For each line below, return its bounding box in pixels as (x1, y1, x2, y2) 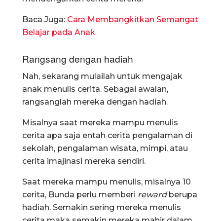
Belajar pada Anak (22, 28, 95, 37)
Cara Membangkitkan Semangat (67, 15, 198, 25)
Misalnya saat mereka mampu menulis (22, 118, 178, 128)
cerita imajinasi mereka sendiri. (22, 156, 146, 166)
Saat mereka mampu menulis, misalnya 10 (22, 177, 191, 187)
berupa (167, 190, 197, 200)
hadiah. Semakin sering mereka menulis (22, 203, 181, 213)
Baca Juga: (22, 15, 67, 25)
